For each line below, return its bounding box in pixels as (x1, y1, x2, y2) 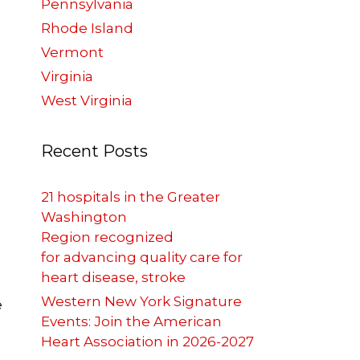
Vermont (41, 44, 104, 61)
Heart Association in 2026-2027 (41, 333, 254, 350)
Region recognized (41, 229, 174, 246)
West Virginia (41, 92, 133, 109)
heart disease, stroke (41, 269, 189, 286)
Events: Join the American (41, 313, 222, 330)
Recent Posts (41, 141, 148, 162)
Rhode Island (41, 20, 133, 37)
